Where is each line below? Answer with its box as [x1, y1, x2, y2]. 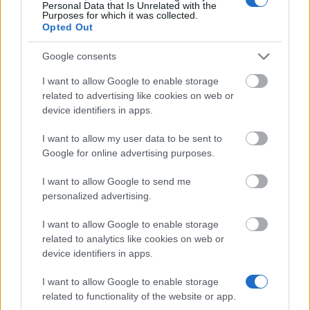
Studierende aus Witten [19, 158, 136, 172]
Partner [59, 280, 96, 293]
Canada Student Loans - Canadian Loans [19, 202, 222, 215]
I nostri [20, 280, 59, 293]
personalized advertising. [42, 190, 152, 201]
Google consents [42, 51, 116, 62]
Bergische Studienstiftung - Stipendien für [19, 144, 228, 157]
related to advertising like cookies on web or [42, 89, 234, 101]
